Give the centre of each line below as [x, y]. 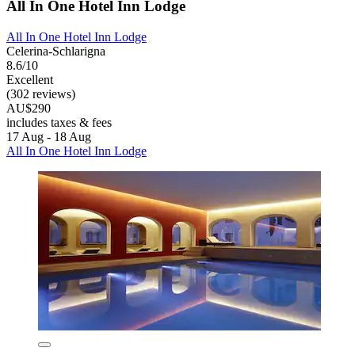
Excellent [30, 79]
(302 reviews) [41, 94]
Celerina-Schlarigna [56, 51]
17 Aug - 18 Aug [49, 136]
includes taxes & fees [59, 122]
